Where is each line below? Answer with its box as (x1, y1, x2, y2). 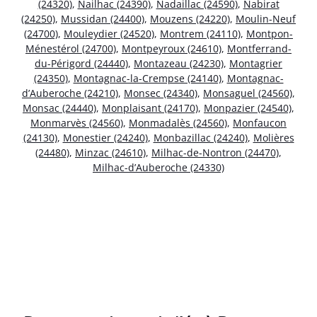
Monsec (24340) (124, 86, 197, 100)
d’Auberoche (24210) (22, 86, 118, 100)
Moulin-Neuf (236, 11, 296, 25)
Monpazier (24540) (204, 100, 292, 115)
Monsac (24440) (23, 100, 96, 115)
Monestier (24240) (62, 130, 148, 144)
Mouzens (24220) (150, 11, 230, 25)
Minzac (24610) (75, 145, 146, 159)
